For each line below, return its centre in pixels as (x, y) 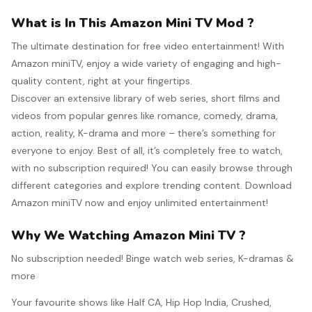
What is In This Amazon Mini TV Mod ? (133, 23)
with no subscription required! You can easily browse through (152, 167)
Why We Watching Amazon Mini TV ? (128, 235)
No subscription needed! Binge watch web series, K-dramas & (153, 258)
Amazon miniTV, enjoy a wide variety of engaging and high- (146, 63)
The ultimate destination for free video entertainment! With (148, 46)
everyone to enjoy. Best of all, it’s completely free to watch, (147, 150)
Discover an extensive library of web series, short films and (146, 98)
